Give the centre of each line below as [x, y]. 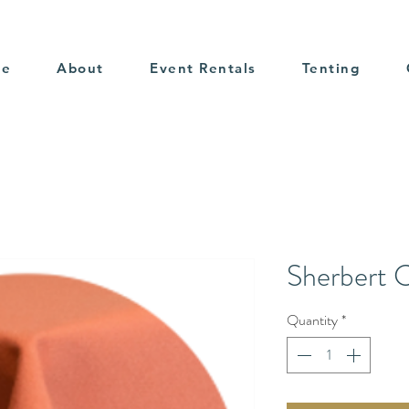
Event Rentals [203, 68]
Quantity [312, 320]
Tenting [331, 68]
